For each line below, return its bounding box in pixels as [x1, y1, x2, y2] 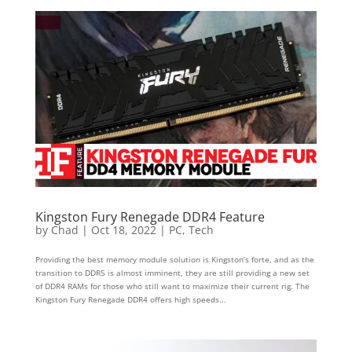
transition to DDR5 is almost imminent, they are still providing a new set [35, 266, 310, 278]
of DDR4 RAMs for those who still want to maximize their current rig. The [35, 280, 310, 291]
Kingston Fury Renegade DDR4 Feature [35, 207, 265, 225]
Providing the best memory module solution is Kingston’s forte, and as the [35, 253, 314, 265]
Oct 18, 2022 [90, 222, 156, 237]
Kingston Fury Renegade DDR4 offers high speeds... [35, 293, 226, 305]
